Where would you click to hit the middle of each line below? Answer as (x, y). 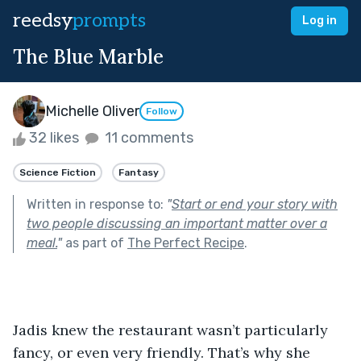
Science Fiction (58, 172)
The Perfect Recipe (186, 243)
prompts (109, 21)
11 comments (147, 138)
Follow (162, 112)
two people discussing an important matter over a (177, 223)
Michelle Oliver (92, 111)
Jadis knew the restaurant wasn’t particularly (172, 330)
